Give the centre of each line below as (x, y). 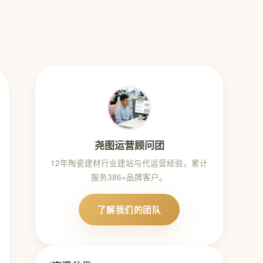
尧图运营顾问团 (129, 145)
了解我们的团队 (129, 210)
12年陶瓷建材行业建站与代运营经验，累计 (129, 163)
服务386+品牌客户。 (129, 177)
